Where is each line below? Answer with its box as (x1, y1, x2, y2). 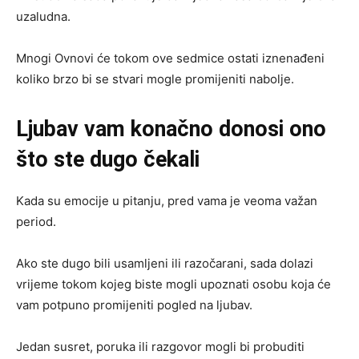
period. (16, 213, 56, 229)
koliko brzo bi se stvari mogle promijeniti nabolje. (16, 71, 294, 87)
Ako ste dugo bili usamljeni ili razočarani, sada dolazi (16, 255, 313, 271)
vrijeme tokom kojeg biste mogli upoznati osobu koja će (16, 276, 331, 292)
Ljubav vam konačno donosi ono (16, 115, 326, 142)
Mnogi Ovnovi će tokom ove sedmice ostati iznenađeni (16, 50, 325, 66)
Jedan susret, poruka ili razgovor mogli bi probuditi (16, 338, 305, 354)
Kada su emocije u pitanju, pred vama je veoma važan (16, 192, 317, 208)
